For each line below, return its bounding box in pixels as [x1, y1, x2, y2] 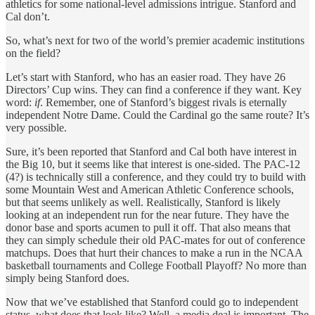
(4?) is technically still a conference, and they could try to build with [6, 170, 306, 183]
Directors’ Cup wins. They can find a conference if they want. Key [6, 83, 302, 96]
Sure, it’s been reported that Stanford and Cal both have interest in [6, 145, 297, 157]
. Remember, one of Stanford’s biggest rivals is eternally [40, 96, 287, 108]
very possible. [6, 121, 67, 134]
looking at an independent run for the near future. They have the [6, 208, 289, 221]
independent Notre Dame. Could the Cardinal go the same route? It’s [6, 108, 309, 121]
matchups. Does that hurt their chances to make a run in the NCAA [6, 246, 302, 259]
